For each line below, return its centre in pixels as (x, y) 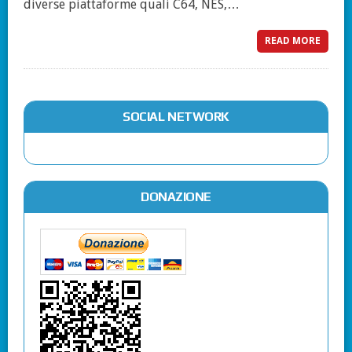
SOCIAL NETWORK (176, 117)
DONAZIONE (176, 197)
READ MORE (293, 41)
